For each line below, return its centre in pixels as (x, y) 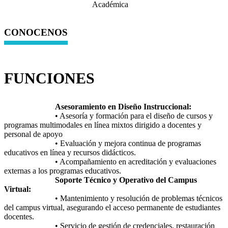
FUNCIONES (49, 78)
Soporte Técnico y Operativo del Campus (101, 180)
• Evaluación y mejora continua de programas (103, 143)
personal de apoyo (33, 134)
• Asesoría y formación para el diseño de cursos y (108, 116)
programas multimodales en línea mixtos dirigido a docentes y (103, 125)
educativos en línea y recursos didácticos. (70, 152)
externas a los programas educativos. (63, 170)
